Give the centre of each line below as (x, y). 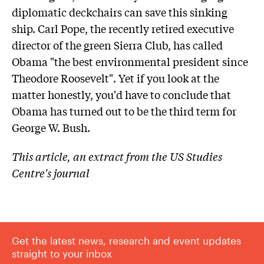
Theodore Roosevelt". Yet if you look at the (115, 77)
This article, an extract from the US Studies (117, 156)
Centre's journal (51, 173)
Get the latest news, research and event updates (126, 241)
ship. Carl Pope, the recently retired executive (123, 28)
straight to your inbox (62, 254)
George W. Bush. (51, 127)
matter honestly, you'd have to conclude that (121, 94)
